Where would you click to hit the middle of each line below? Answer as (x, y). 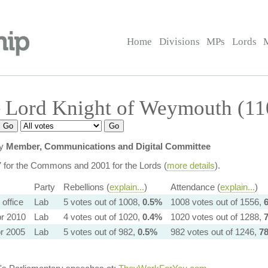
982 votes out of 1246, (214, 232)
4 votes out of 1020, (103, 217)
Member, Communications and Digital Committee (108, 146)
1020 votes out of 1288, (217, 217)
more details (191, 165)
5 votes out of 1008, (103, 202)
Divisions (179, 42)
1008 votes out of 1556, (217, 202)
